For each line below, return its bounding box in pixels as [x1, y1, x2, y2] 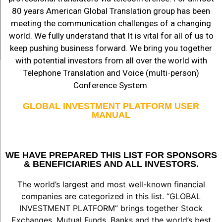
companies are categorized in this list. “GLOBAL [21, 191, 201, 201]
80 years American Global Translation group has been [12, 6, 210, 16]
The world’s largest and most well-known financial [17, 179, 205, 189]
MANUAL [92, 110, 130, 120]
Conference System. [73, 80, 149, 90]
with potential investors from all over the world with [15, 55, 207, 65]
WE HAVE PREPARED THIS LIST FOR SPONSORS [5, 150, 217, 160]
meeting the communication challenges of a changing [11, 18, 211, 28]
